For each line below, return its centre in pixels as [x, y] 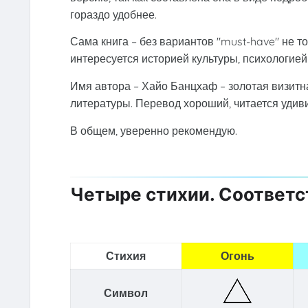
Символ [126, 293]
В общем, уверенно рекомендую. [153, 130]
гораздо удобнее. [113, 14]
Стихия [126, 255]
